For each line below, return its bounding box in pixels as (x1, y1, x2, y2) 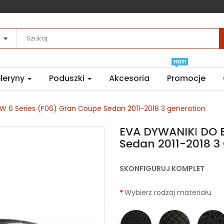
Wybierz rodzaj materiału (124, 187, 211, 198)
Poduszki (49, 72, 86, 84)
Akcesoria (109, 72, 149, 84)
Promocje (167, 72, 205, 84)
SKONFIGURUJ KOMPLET (119, 163, 204, 174)
